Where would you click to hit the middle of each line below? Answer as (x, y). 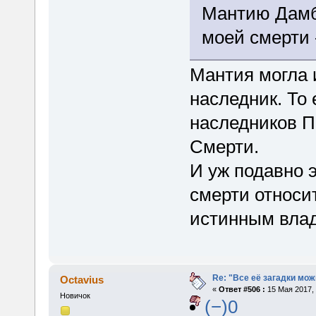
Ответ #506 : (242, 290)
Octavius (82, 280)
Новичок (75, 296)
